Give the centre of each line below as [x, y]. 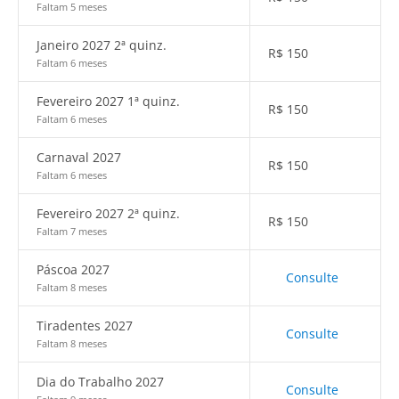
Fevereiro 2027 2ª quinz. [108, 213]
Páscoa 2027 [73, 269]
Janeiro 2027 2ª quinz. [102, 45]
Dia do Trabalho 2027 [100, 382]
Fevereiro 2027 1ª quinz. [108, 101]
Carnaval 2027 [79, 157]
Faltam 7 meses [72, 231]
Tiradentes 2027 [85, 326]
